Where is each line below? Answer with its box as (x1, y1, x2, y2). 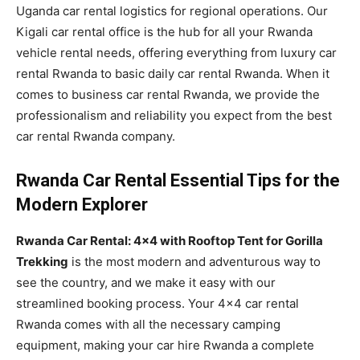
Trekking (16, 253, 68, 269)
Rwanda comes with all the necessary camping (16, 316, 280, 332)
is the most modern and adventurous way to (68, 253, 321, 269)
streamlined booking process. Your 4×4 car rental (16, 295, 299, 311)
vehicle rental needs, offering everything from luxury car (16, 44, 337, 60)
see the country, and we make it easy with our (16, 274, 276, 290)
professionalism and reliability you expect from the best (16, 107, 332, 123)
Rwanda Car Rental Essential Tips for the (16, 170, 340, 190)
